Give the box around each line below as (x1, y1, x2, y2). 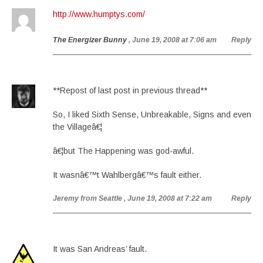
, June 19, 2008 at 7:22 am (124, 194, 212, 203)
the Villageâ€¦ (53, 122, 102, 131)
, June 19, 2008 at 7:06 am (129, 36, 217, 44)
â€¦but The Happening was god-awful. (53, 146, 194, 156)
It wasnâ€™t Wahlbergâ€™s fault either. (53, 170, 201, 180)
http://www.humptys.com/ (53, 9, 145, 19)
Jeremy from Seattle (53, 194, 122, 203)
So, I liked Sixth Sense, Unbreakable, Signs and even (53, 110, 251, 119)
